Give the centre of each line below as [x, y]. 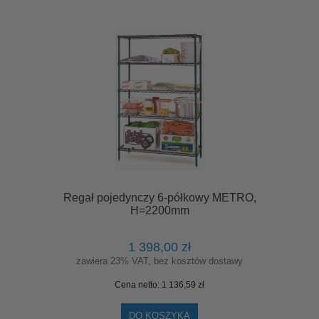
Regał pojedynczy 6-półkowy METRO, [159, 198]
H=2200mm [159, 211]
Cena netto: [138, 284]
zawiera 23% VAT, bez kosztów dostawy [159, 261]
